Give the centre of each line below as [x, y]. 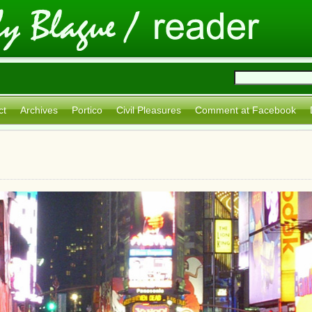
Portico [87, 110]
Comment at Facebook [245, 110]
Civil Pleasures [149, 110]
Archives [39, 110]
